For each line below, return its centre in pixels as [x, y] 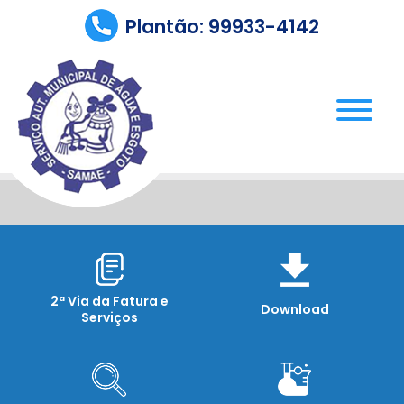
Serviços [109, 317]
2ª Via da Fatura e [109, 301]
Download [294, 309]
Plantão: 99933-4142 [222, 27]
